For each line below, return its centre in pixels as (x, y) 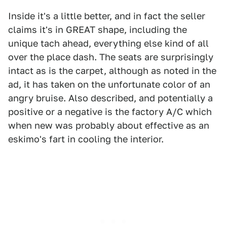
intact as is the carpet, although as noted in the (112, 71)
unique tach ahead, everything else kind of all (108, 43)
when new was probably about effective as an (109, 125)
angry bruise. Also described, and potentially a (110, 98)
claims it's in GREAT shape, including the (98, 30)
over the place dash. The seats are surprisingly (111, 57)
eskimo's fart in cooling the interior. (86, 139)
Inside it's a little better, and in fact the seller (107, 16)
